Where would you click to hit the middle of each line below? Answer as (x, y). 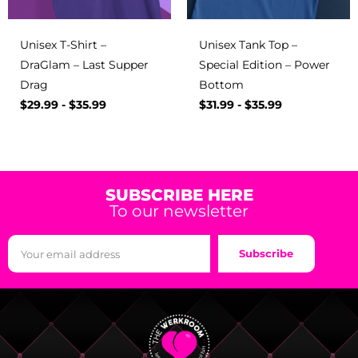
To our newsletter (179, 211)
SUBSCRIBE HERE (179, 195)
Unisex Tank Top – (248, 45)
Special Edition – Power (265, 65)
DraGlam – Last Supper (84, 65)
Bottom (221, 85)
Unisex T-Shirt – (63, 45)
